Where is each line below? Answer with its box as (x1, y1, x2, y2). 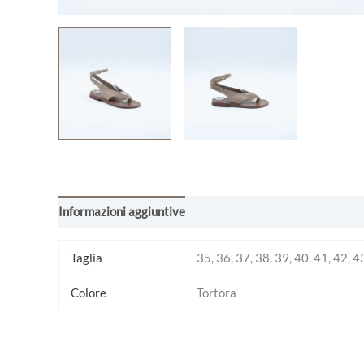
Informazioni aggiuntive (58, 204, 185, 219)
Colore (70, 284, 106, 300)
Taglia (70, 249, 102, 265)
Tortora (197, 284, 237, 300)
